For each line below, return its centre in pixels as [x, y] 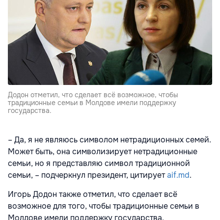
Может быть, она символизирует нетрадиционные [103, 152]
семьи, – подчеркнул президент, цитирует [87, 175]
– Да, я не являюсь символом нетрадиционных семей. [110, 140]
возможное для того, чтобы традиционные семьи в [104, 206]
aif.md [178, 175]
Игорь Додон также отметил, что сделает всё [93, 194]
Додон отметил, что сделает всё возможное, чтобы [93, 95]
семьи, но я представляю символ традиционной [99, 164]
